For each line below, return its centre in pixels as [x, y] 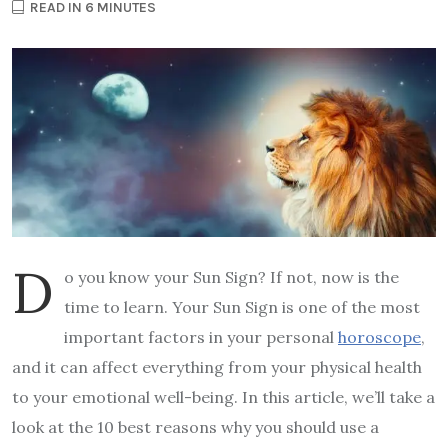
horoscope [379, 337]
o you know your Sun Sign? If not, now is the [231, 277]
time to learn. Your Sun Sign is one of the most [242, 307]
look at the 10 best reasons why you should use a [195, 427]
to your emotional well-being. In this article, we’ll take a [223, 397]
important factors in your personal [201, 337]
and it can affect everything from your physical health [217, 367]
